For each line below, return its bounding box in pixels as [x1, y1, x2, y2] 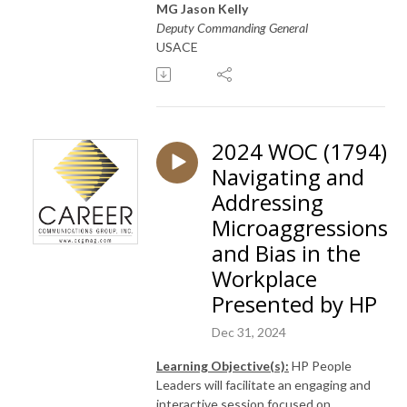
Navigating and [212, 161, 364, 192]
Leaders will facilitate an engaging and [156, 376, 371, 392]
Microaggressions [212, 212, 388, 243]
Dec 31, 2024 [212, 323, 286, 340]
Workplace [212, 263, 317, 293]
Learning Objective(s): [156, 357, 289, 373]
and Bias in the [212, 237, 361, 268]
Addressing [212, 186, 323, 217]
